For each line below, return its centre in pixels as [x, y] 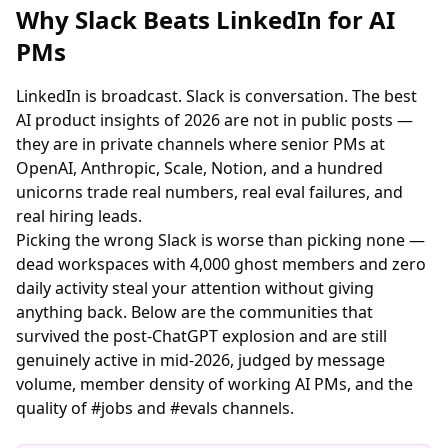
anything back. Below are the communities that [194, 312]
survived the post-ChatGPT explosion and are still [201, 336]
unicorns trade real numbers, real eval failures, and [209, 192]
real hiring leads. [79, 216]
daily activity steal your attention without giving [195, 288]
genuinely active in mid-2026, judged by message [200, 360]
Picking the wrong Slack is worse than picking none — [220, 240]
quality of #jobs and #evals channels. [155, 408]
